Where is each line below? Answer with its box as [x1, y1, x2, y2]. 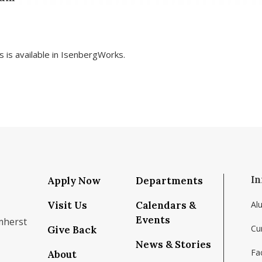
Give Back [47, 223, 96, 236]
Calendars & [136, 199, 196, 212]
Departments [136, 174, 203, 187]
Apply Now [47, 174, 101, 187]
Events [136, 213, 170, 226]
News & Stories [136, 238, 211, 251]
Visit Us [47, 199, 87, 212]
